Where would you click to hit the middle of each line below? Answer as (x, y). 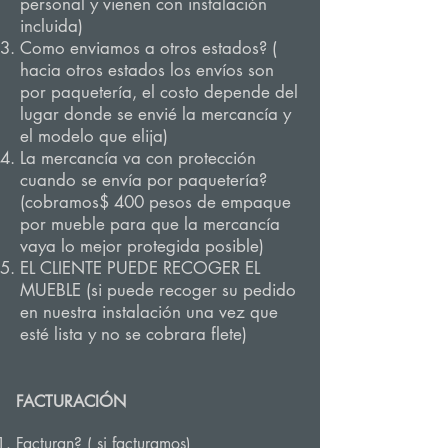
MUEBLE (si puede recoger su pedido (158, 290)
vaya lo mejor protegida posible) (142, 246)
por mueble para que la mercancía (150, 224)
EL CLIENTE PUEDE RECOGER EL (140, 268)
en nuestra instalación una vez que (149, 312)
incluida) (51, 26)
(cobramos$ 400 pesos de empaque (155, 202)
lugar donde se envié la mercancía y (155, 114)
